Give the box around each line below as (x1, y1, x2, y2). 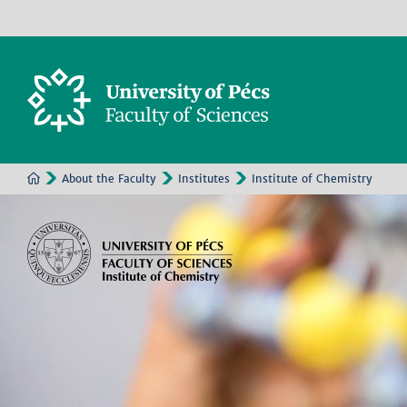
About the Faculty (62, 172, 156, 185)
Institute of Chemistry (252, 172, 372, 185)
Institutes (178, 172, 230, 185)
